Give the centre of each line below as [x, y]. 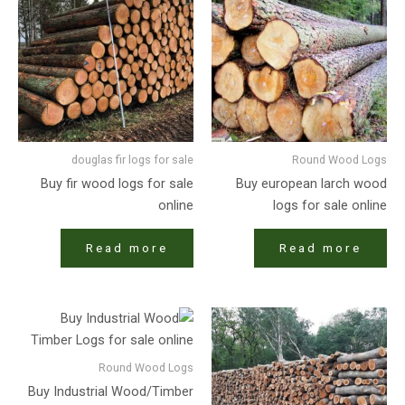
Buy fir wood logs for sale [117, 184]
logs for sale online [330, 206]
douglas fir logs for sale [132, 159]
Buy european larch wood [311, 184]
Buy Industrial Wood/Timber [111, 392]
